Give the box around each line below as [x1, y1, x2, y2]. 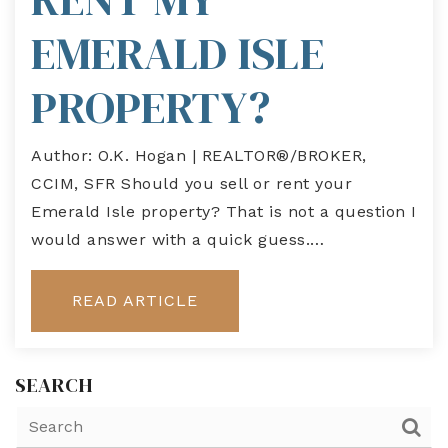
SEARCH [15, 371, 93, 400]
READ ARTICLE [72, 291, 198, 311]
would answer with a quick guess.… [31, 230, 325, 250]
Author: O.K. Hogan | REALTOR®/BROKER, [31, 146, 367, 166]
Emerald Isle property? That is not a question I [31, 202, 417, 222]
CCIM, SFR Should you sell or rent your [31, 174, 352, 194]
